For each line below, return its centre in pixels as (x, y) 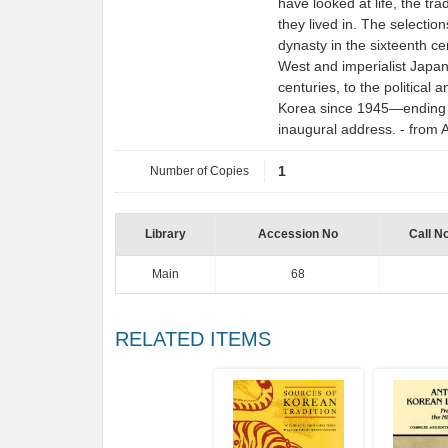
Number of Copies (199, 171)
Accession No (297, 234)
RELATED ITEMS (193, 339)
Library (165, 234)
